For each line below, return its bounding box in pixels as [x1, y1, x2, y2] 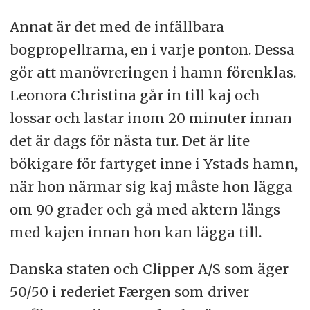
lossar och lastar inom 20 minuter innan [9, 109, 292, 127]
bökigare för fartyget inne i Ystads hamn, [9, 155, 298, 173]
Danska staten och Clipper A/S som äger [9, 260, 289, 278]
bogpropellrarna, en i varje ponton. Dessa [9, 41, 295, 59]
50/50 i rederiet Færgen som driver [9, 283, 249, 301]
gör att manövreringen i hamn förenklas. [9, 64, 296, 82]
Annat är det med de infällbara [9, 18, 224, 36]
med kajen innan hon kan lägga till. [9, 224, 262, 241]
